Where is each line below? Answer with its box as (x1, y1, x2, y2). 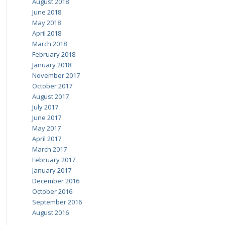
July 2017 (32, 102, 58, 111)
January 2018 (32, 60, 71, 69)
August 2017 (32, 92, 69, 101)
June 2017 (32, 113, 61, 122)
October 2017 (32, 81, 72, 90)
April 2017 (32, 134, 61, 143)
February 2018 (32, 50, 75, 59)
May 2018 (32, 18, 61, 27)
